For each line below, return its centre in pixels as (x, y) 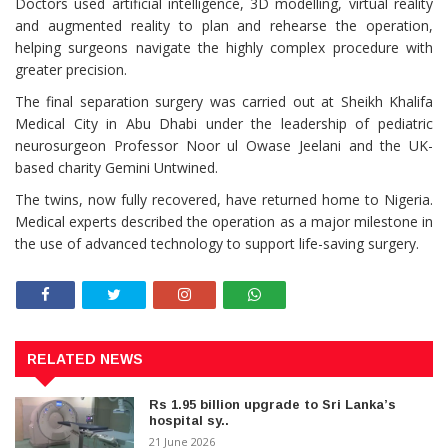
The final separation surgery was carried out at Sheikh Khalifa (224, 102)
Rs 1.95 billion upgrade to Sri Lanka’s (273, 404)
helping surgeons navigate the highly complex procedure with (224, 48)
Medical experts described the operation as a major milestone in (224, 222)
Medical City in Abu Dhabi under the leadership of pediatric (224, 124)
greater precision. (71, 70)
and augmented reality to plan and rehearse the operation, (224, 26)
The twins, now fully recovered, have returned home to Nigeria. (224, 200)
